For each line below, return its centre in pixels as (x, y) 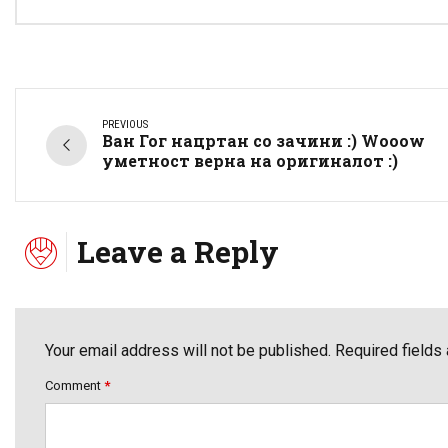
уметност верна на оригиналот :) (250, 161)
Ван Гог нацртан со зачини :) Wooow (263, 141)
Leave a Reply (178, 252)
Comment (74, 386)
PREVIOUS (125, 125)
